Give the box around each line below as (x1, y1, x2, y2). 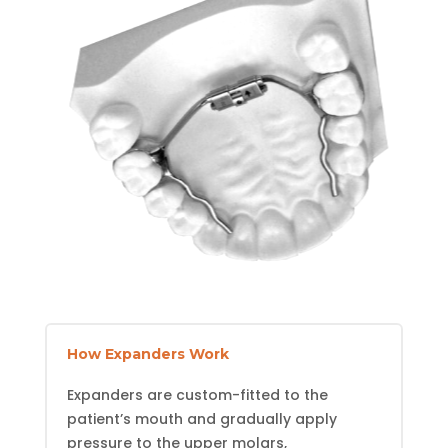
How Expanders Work (66, 345, 229, 364)
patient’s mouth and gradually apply (66, 409, 337, 430)
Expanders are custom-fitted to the (66, 385, 328, 406)
